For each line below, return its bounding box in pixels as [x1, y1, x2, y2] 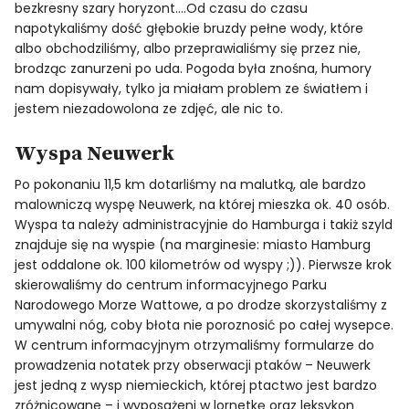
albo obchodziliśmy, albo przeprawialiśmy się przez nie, [15, 39, 362, 58]
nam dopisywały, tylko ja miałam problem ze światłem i [15, 79, 369, 98]
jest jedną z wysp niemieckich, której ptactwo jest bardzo [15, 376, 378, 394]
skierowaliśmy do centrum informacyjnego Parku [15, 276, 328, 294]
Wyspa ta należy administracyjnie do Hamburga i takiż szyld [15, 215, 393, 234]
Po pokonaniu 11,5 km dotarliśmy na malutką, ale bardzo [15, 175, 367, 194]
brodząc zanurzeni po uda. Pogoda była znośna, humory [15, 59, 372, 78]
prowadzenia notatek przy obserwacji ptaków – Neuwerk [15, 356, 372, 374]
